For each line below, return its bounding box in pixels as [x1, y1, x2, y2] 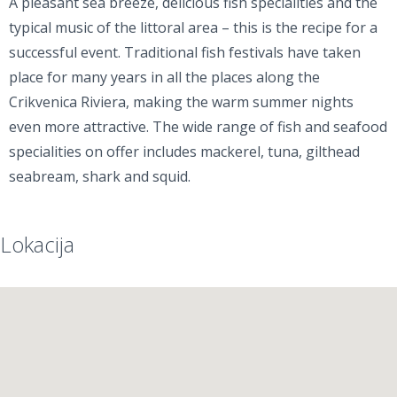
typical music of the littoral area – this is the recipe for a [9, 18, 378, 37]
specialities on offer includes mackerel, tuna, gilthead [9, 142, 360, 161]
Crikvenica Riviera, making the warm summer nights [9, 92, 354, 112]
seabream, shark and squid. [9, 167, 191, 186]
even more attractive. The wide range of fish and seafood [9, 117, 387, 136]
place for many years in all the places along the [9, 67, 320, 87]
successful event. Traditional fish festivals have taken [9, 43, 361, 62]
